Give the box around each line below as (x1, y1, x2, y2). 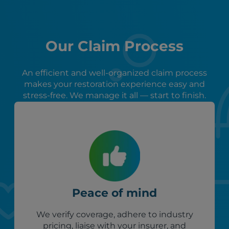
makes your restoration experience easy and (24, 79, 205, 89)
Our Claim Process (45, 37, 184, 55)
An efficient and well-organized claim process (22, 68, 207, 78)
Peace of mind (72, 186, 157, 200)
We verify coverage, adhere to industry (36, 210, 193, 220)
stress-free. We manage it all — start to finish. (23, 90, 206, 101)
